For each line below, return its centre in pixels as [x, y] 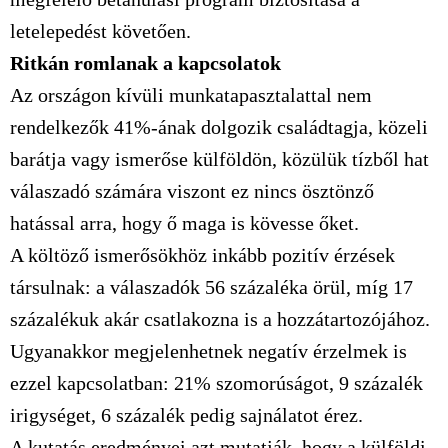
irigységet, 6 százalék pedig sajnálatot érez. [186, 415]
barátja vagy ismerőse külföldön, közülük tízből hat [219, 159]
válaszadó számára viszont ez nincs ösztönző [192, 191]
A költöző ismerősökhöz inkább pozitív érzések [202, 255]
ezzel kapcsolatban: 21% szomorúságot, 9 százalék [216, 383]
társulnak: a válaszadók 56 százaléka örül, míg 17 [211, 287]
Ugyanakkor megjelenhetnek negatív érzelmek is [208, 351]
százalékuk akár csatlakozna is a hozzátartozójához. [220, 319]
